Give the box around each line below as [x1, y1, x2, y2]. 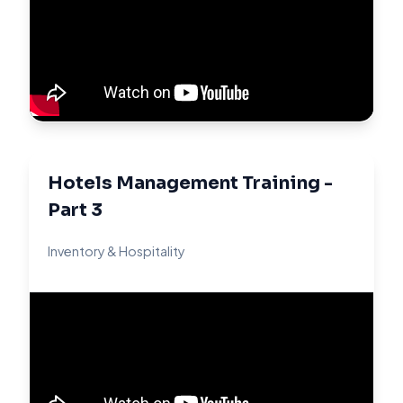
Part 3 [48, 198, 103, 221]
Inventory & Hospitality [48, 242, 185, 259]
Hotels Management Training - [48, 171, 333, 194]
